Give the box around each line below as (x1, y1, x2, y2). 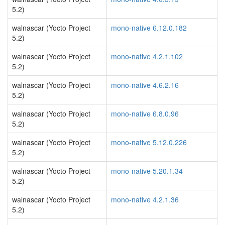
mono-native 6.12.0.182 (111, 23, 187, 33)
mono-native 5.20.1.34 (111, 166, 183, 176)
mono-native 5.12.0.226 (111, 137, 187, 147)
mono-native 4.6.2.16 (111, 80, 179, 90)
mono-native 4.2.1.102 (111, 51, 183, 61)
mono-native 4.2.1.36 (111, 194, 179, 204)
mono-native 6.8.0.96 (111, 108, 179, 119)
